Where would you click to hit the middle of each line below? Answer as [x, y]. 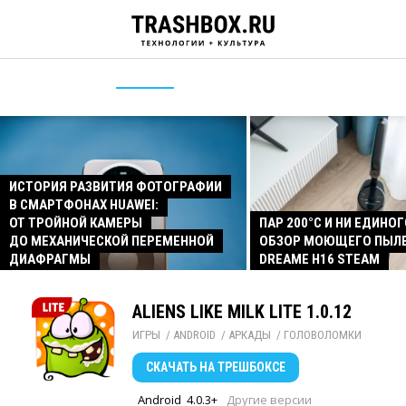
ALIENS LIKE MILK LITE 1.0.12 [242, 312]
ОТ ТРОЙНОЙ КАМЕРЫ [76, 223]
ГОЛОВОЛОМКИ [323, 335]
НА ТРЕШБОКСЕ [241, 367]
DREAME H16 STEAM [319, 259]
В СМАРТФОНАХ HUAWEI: [84, 205]
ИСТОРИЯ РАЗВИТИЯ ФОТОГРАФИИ [116, 187]
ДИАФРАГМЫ [50, 259]
